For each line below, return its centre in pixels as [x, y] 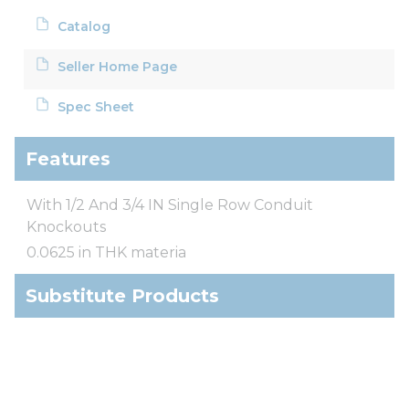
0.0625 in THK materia [106, 252]
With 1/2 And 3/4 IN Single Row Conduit [170, 204]
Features [68, 158]
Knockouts [66, 226]
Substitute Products [122, 295]
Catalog [84, 26]
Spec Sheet [96, 106]
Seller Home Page [118, 66]
